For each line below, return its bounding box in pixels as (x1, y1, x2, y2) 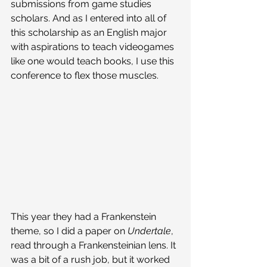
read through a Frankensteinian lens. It (11, 239, 178, 251)
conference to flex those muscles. (11, 69, 161, 81)
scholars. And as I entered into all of (11, 12, 169, 24)
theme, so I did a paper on (11, 225, 128, 237)
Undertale (128, 225, 171, 237)
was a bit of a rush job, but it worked (11, 253, 172, 265)
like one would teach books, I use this (11, 55, 176, 67)
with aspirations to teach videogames (11, 41, 176, 52)
